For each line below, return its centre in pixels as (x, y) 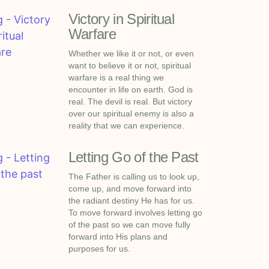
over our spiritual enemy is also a (131, 113)
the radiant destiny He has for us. (131, 200)
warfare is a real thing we (116, 77)
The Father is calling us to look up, (134, 176)
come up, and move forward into (130, 188)
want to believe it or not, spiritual (129, 65)
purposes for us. (100, 248)
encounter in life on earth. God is (130, 89)
